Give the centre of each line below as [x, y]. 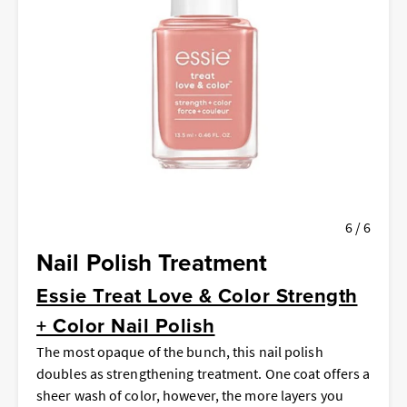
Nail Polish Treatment [152, 262]
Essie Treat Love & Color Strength [197, 295]
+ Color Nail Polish [126, 325]
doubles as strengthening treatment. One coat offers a [203, 373]
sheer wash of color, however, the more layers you [190, 395]
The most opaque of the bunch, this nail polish [180, 351]
